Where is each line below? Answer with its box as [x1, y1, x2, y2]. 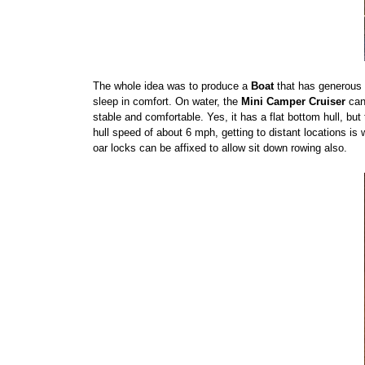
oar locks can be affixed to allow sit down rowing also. [93, 141, 347, 154]
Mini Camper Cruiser [241, 95, 345, 108]
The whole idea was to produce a [93, 79, 251, 92]
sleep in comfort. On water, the [93, 95, 241, 108]
